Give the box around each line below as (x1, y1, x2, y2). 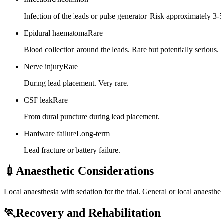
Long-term (76, 129, 110, 138)
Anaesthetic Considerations (16, 164, 154, 178)
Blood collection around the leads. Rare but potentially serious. (24, 45, 219, 54)
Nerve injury (24, 62, 63, 71)
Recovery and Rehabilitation (16, 206, 161, 220)
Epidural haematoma (24, 28, 88, 37)
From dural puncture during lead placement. (24, 112, 160, 121)
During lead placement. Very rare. (24, 78, 129, 87)
